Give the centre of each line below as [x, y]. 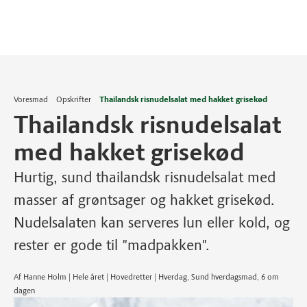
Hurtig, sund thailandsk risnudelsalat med [145, 177]
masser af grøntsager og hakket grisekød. [144, 200]
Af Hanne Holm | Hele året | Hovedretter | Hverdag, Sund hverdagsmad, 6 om [146, 277]
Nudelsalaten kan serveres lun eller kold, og [152, 222]
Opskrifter [74, 99]
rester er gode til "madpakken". [112, 245]
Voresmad [31, 99]
